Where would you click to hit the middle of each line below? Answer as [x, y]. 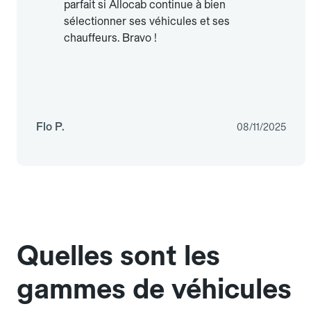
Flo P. [50, 127]
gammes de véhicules [154, 289]
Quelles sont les [118, 256]
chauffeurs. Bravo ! [110, 38]
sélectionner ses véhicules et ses [147, 22]
